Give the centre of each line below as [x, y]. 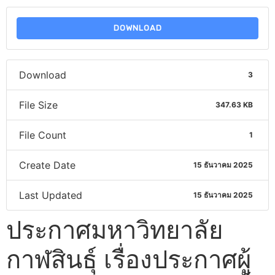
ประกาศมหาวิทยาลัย [114, 230]
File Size [38, 105]
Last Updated [51, 195]
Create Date [47, 165]
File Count [43, 135]
